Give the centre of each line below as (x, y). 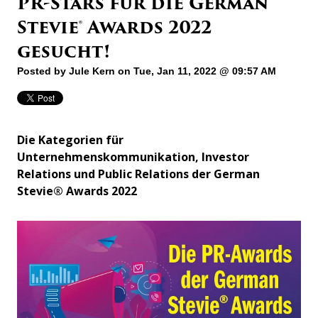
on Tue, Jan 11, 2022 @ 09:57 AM (196, 71)
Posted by (43, 71)
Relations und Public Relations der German (138, 174)
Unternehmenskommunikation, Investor (133, 157)
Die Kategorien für (70, 139)
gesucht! (64, 51)
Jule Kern (92, 71)
